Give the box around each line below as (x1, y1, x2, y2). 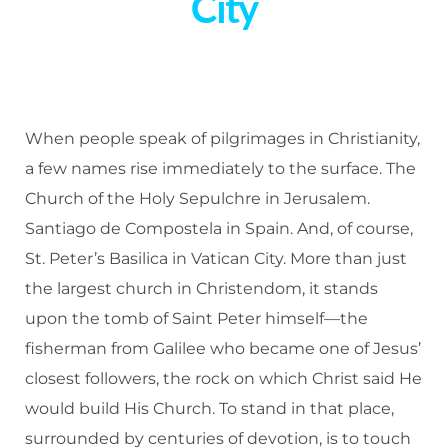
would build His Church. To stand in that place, (25, 399, 394, 418)
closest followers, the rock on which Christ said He (25, 369, 422, 388)
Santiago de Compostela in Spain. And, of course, (25, 219, 413, 238)
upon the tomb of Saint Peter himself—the (25, 309, 368, 328)
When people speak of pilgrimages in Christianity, (25, 129, 420, 148)
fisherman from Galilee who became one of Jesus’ (25, 339, 421, 358)
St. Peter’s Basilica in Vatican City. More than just (25, 249, 407, 268)
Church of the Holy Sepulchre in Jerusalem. (25, 189, 370, 208)
